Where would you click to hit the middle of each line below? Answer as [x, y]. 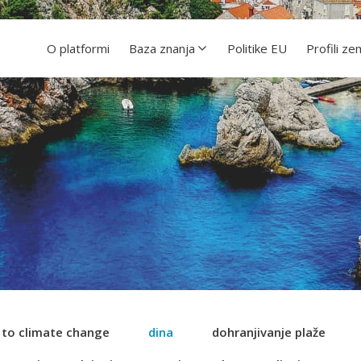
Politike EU [257, 48]
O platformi [78, 48]
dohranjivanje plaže [269, 332]
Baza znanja [162, 48]
